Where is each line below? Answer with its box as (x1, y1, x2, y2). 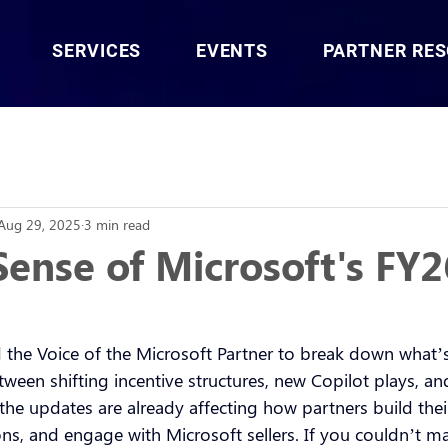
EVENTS (195, 40, 269, 61)
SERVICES (52, 40, 142, 61)
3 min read (84, 214, 150, 234)
